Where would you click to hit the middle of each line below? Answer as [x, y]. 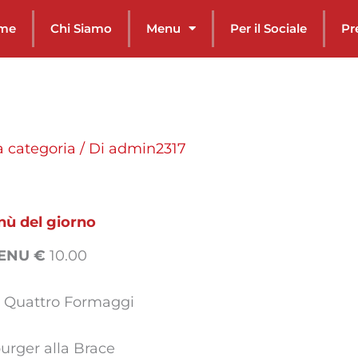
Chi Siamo [81, 28]
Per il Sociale [268, 28]
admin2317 [148, 149]
